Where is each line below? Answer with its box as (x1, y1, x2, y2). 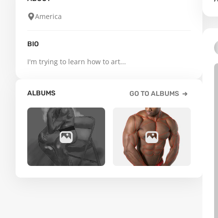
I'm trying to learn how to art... (27, 57, 126, 66)
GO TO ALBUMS (129, 90, 179, 98)
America (35, 12, 62, 21)
